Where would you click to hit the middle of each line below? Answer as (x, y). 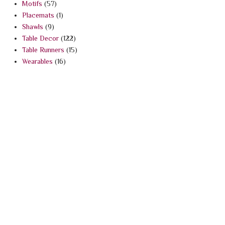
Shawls (32, 26)
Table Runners (43, 49)
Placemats (38, 15)
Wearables (37, 61)
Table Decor (40, 38)
